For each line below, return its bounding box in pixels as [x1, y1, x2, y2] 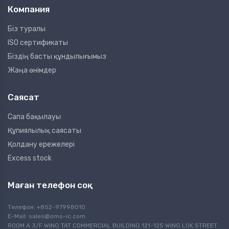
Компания [8, 4, 50, 15]
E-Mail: [8, 213, 29, 220]
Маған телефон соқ [8, 180, 93, 191]
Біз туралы [8, 25, 45, 34]
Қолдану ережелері [8, 140, 75, 149]
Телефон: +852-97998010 [8, 203, 85, 211]
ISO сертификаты [8, 38, 68, 48]
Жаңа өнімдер [8, 66, 56, 75]
